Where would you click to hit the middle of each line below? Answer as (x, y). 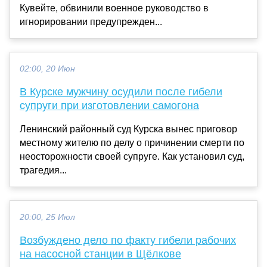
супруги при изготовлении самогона (109, 105)
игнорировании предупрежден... (91, 21)
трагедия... (43, 170)
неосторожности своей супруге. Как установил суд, (132, 156)
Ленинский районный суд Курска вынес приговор (128, 129)
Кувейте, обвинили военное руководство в (114, 8)
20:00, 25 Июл (47, 217)
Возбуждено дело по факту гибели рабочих (128, 240)
